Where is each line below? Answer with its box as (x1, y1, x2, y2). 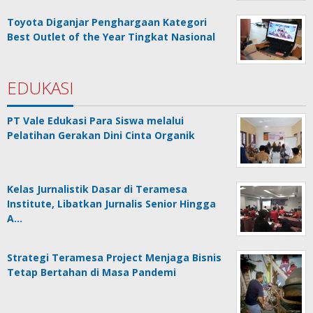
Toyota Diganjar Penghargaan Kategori (7, 15, 207, 29)
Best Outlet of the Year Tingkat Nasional (7, 30, 215, 44)
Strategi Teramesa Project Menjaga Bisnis (7, 251, 221, 265)
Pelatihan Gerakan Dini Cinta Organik (7, 129, 195, 143)
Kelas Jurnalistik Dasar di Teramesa (7, 182, 187, 196)
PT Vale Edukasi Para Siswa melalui (7, 114, 184, 128)
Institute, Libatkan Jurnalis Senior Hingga (7, 197, 216, 211)
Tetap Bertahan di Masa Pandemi (7, 265, 176, 279)
